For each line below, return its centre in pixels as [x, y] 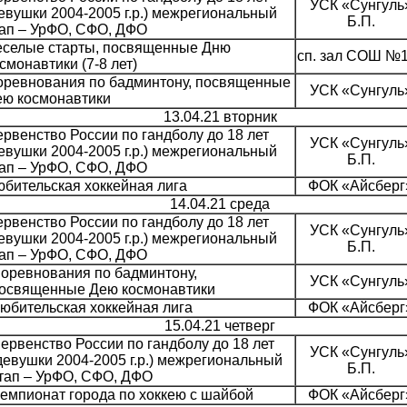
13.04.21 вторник [220, 117]
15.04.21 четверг [220, 326]
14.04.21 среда [220, 204]
